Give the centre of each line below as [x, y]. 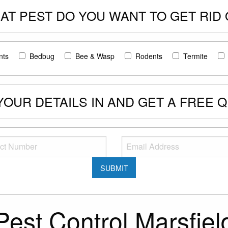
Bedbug [42, 56]
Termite [195, 56]
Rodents [149, 56]
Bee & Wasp [95, 56]
